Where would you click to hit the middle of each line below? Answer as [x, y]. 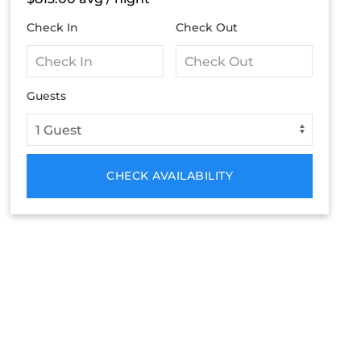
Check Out [207, 28]
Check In [53, 28]
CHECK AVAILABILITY [170, 176]
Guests [47, 96]
